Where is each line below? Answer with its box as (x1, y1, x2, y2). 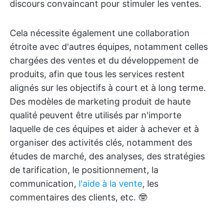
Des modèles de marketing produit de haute (10, 96, 191, 107)
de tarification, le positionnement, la (10, 165, 158, 175)
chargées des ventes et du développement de (10, 55, 198, 66)
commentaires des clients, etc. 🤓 (10, 192, 147, 202)
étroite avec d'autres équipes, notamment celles (10, 42, 208, 52)
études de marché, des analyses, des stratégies (10, 151, 205, 161)
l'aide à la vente (79, 178, 142, 189)
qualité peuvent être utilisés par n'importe (10, 110, 181, 120)
